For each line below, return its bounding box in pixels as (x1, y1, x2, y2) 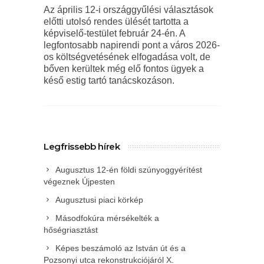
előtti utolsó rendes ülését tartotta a (44, 16, 189, 27)
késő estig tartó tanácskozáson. (44, 75, 174, 85)
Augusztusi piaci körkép (55, 195, 143, 204)
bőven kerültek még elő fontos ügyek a (44, 64, 204, 74)
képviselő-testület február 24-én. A (44, 28, 185, 38)
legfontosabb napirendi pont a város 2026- (44, 40, 220, 50)
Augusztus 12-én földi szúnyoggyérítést (55, 165, 202, 174)
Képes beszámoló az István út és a (55, 243, 186, 253)
